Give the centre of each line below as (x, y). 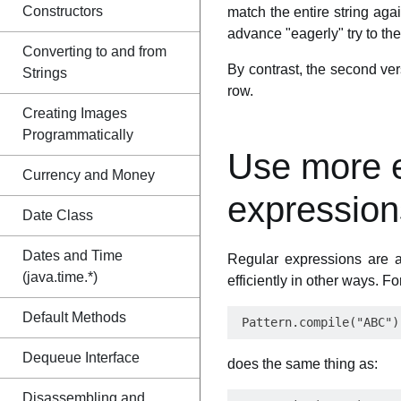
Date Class (58, 215)
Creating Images (75, 113)
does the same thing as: (303, 364)
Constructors (63, 11)
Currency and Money (89, 175)
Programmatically (78, 135)
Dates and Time (73, 256)
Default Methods (74, 317)
